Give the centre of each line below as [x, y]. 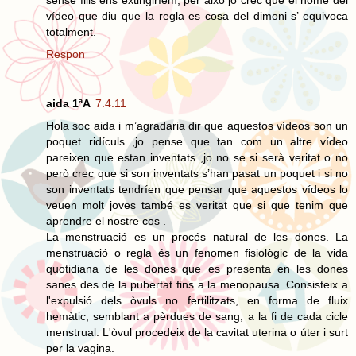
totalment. [71, 31]
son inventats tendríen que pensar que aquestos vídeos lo [197, 189]
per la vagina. [80, 348]
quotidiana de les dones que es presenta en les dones [197, 268]
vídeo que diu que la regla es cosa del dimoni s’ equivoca [197, 15]
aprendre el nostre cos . [106, 221]
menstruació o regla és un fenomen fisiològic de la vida [197, 252]
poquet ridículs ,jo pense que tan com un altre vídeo [197, 141]
